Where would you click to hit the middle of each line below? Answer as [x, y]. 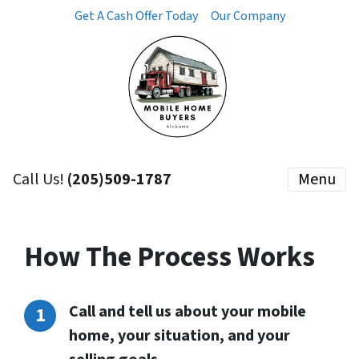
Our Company [248, 16]
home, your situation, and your [179, 336]
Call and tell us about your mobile [188, 312]
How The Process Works [169, 257]
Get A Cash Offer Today [136, 16]
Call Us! [40, 179]
